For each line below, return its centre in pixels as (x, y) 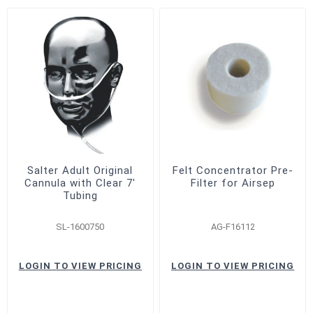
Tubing (80, 195)
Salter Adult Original (80, 170)
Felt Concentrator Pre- (233, 170)
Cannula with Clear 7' (80, 183)
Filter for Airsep (233, 183)
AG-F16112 (233, 226)
